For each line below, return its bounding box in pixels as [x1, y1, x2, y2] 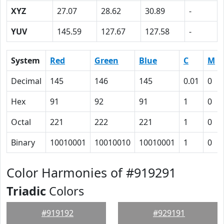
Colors [46, 183, 84, 199]
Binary [11, 137, 35, 148]
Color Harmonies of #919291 [6, 164, 176, 181]
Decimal [11, 75, 41, 86]
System [11, 55, 40, 66]
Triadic [6, 183, 46, 199]
